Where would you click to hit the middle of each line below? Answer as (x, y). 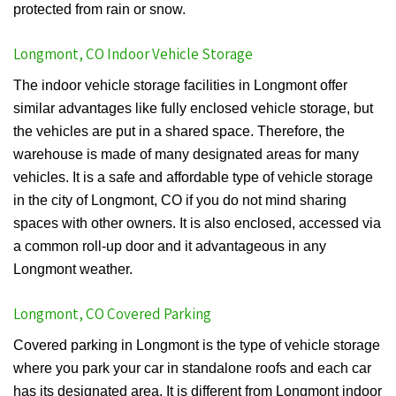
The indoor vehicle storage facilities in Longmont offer (180, 86)
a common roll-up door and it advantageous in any (170, 247)
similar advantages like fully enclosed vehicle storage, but (193, 109)
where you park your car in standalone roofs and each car (192, 369)
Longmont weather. (73, 270)
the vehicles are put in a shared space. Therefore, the (179, 132)
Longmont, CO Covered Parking (112, 314)
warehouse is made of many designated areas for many (186, 155)
